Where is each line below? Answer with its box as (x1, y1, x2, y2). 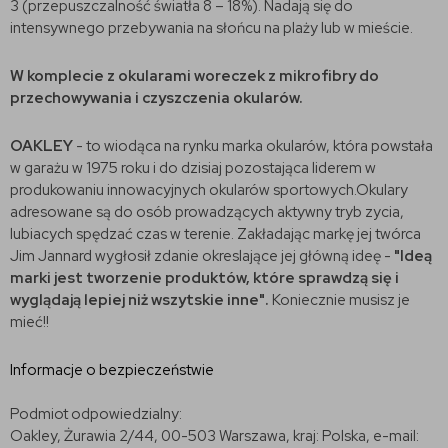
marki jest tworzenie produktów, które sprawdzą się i (10, 267, 399, 288)
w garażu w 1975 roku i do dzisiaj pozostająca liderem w (10, 157, 376, 178)
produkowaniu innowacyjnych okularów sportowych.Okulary (10, 179, 408, 200)
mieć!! (10, 311, 49, 332)
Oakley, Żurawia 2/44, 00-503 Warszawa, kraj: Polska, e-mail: (10, 425, 419, 446)
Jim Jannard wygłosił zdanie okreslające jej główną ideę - (10, 245, 394, 266)
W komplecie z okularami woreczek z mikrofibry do (10, 65, 379, 86)
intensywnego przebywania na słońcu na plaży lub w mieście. (10, 17, 413, 38)
